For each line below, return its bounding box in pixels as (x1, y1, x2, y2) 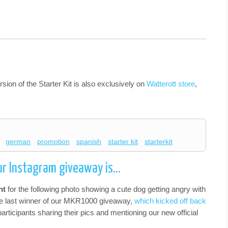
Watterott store (147, 79, 195, 88)
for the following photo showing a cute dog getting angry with (8, 184, 206, 193)
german (6, 137, 31, 146)
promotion (37, 137, 70, 146)
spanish (76, 137, 102, 146)
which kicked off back (134, 196, 206, 205)
